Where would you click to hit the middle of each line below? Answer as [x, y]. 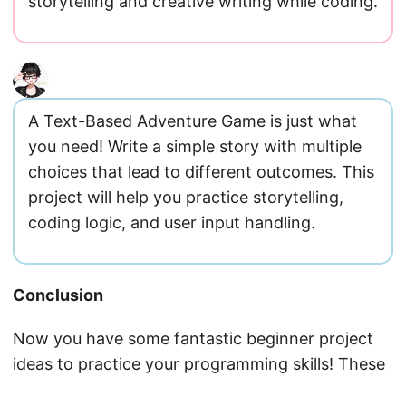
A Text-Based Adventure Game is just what [193, 121]
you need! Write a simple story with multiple [195, 146]
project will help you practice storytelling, [186, 197]
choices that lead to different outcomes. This [201, 172]
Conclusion [58, 295]
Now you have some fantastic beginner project [193, 338]
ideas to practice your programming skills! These [199, 364]
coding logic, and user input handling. [172, 222]
